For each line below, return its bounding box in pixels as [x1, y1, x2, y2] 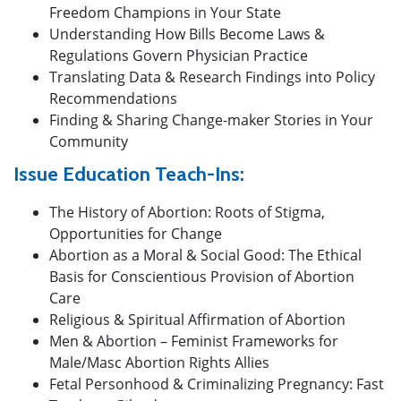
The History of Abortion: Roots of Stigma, [49, 201, 325, 222]
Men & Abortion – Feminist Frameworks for [49, 330, 338, 351]
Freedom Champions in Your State [49, 2, 281, 22]
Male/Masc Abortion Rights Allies [49, 352, 269, 372]
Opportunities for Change [49, 223, 222, 243]
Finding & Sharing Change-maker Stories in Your [49, 109, 373, 130]
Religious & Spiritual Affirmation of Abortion [49, 309, 346, 329]
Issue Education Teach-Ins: [13, 161, 244, 186]
